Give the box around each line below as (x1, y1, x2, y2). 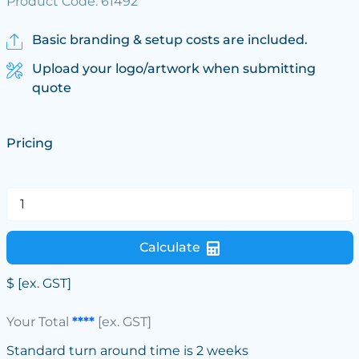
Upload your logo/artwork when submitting (31, 61, 316, 76)
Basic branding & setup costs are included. (31, 32, 308, 47)
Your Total (6, 314, 72, 329)
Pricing (6, 135, 53, 151)
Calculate (139, 240, 200, 255)
